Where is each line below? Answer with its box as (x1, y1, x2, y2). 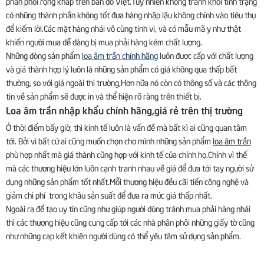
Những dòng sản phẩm (6, 49, 82, 61)
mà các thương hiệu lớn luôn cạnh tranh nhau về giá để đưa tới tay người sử (6, 161, 253, 173)
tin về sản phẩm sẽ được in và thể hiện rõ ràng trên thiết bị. (6, 90, 202, 101)
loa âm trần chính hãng (82, 49, 158, 61)
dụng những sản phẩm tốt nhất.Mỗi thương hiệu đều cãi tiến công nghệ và (6, 175, 249, 187)
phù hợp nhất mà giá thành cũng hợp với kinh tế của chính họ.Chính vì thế (6, 148, 247, 160)
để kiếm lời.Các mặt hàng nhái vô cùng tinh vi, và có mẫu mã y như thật (6, 22, 241, 34)
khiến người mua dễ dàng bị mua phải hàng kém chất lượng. (6, 35, 202, 47)
